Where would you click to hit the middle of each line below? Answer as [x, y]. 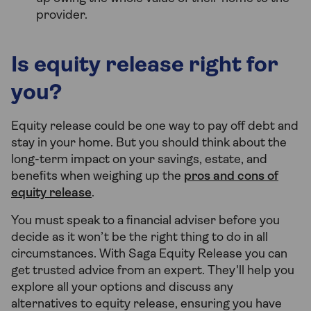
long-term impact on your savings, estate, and [139, 160]
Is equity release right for [145, 66]
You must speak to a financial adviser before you [145, 221]
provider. [62, 16]
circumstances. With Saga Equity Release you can [149, 255]
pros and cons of [231, 177]
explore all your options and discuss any [122, 288]
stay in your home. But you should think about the [149, 144]
